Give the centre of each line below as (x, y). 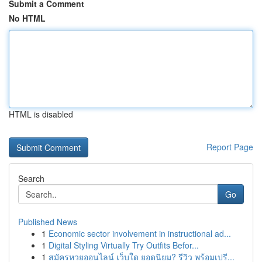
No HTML (27, 18)
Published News (48, 222)
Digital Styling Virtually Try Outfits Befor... (124, 245)
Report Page (230, 147)
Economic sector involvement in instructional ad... (140, 233)
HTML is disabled (41, 114)
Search (31, 178)
